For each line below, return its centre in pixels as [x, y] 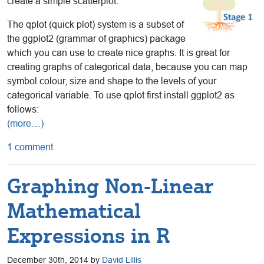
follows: [23, 110]
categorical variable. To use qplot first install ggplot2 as [121, 95]
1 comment [30, 147]
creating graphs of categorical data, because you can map [127, 67]
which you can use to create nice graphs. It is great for [118, 53]
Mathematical [74, 211]
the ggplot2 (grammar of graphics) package [96, 39]
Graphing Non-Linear [110, 187]
